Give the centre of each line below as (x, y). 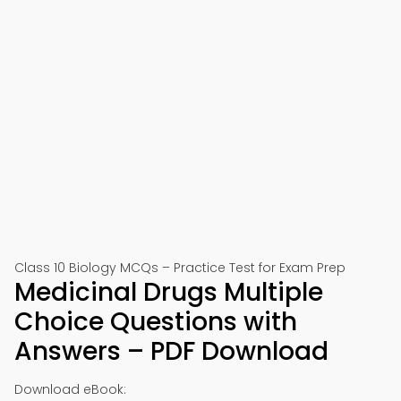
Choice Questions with (156, 322)
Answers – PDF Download (171, 351)
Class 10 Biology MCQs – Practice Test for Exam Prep (180, 268)
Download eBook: (70, 389)
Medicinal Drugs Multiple (169, 292)
